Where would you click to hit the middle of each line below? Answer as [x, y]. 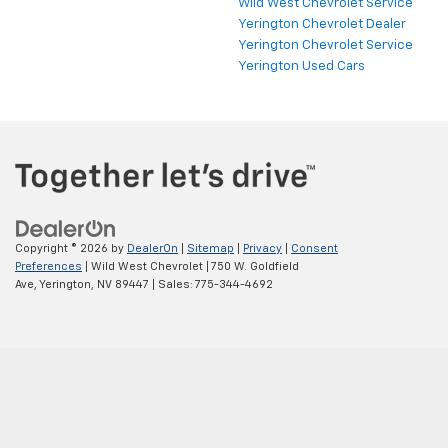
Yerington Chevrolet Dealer [322, 25]
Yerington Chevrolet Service [325, 46]
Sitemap [210, 248]
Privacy [262, 248]
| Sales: [172, 284]
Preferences [48, 266]
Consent [314, 248]
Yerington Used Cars [301, 67]
